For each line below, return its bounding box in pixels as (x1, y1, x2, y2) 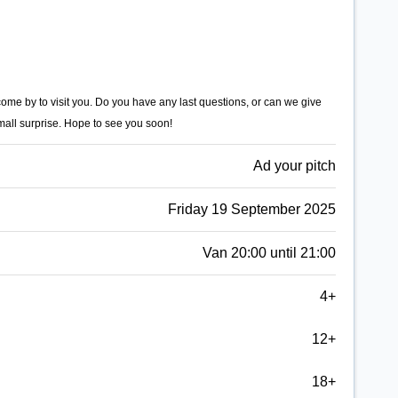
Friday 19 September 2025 (168, 201, 336, 217)
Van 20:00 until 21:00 (203, 244, 336, 260)
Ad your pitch (253, 157, 336, 173)
